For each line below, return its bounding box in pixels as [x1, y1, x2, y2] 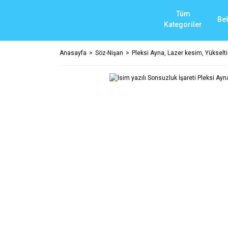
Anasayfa [60, 49, 87, 56]
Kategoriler [164, 20, 202, 28]
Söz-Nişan [95, 49, 123, 56]
